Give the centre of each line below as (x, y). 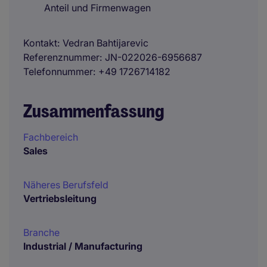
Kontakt (40, 43)
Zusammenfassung (94, 111)
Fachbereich (51, 137)
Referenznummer (61, 57)
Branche (41, 232)
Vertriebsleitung (60, 198)
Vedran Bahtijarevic (105, 43)
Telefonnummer (58, 72)
